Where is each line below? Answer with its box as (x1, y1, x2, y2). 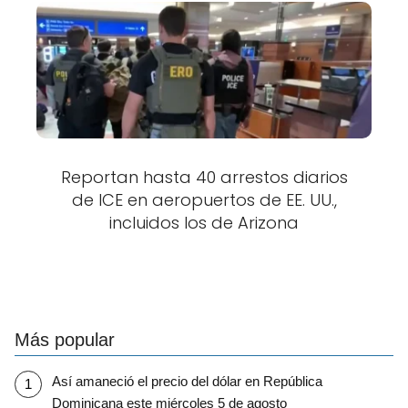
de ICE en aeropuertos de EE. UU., (71, 188, 337, 211)
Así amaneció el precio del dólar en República (51, 373, 322, 390)
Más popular (15, 329, 115, 350)
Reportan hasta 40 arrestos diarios (60, 165, 348, 189)
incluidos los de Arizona (109, 210, 299, 234)
